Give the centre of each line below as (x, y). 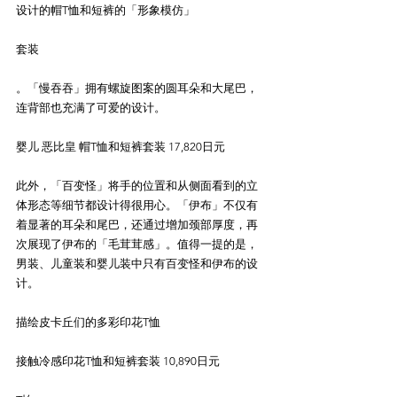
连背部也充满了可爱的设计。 (91, 108)
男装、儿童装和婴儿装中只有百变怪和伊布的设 (137, 264)
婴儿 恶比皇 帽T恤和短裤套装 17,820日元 (121, 147)
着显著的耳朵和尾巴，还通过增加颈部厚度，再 (137, 225)
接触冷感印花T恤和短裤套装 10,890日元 (118, 361)
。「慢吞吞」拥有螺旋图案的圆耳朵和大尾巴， (137, 88)
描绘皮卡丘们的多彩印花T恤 (88, 322)
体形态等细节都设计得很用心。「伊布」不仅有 (137, 205)
